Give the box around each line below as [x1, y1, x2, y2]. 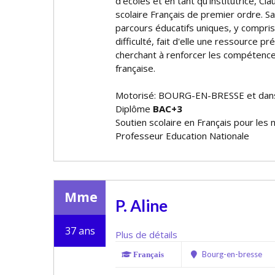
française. [115, 62, 155, 74]
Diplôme [115, 103, 153, 115]
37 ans [64, 224, 95, 238]
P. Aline [115, 196, 168, 215]
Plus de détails [115, 228, 177, 241]
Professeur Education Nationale [115, 130, 249, 142]
